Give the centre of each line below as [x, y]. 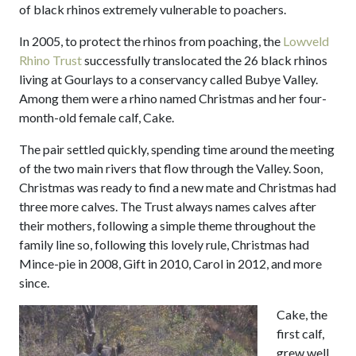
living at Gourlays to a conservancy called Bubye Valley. [168, 79]
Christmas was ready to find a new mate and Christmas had [178, 187]
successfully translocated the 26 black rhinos [205, 60]
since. [34, 282]
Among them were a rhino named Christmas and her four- [173, 98]
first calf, [300, 333]
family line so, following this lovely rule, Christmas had [164, 244]
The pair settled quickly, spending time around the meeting [177, 149]
